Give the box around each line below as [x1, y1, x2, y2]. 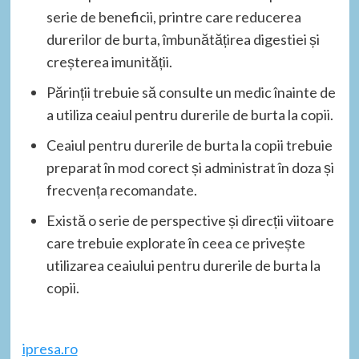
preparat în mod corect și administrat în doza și [46, 158, 334, 176]
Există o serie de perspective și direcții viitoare [46, 211, 334, 229]
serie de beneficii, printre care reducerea [46, 7, 301, 26]
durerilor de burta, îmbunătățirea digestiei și [46, 30, 320, 48]
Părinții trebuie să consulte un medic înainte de [46, 83, 336, 101]
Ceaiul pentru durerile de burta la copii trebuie [46, 135, 333, 154]
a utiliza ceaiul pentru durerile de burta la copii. [46, 105, 333, 123]
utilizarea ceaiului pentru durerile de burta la [46, 256, 321, 274]
